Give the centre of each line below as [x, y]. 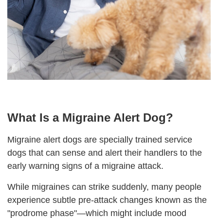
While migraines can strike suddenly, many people [104, 187]
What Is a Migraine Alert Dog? [90, 117]
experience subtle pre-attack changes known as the [107, 200]
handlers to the [173, 153]
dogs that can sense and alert [65, 153]
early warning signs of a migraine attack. [85, 166]
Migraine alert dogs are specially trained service [100, 139]
